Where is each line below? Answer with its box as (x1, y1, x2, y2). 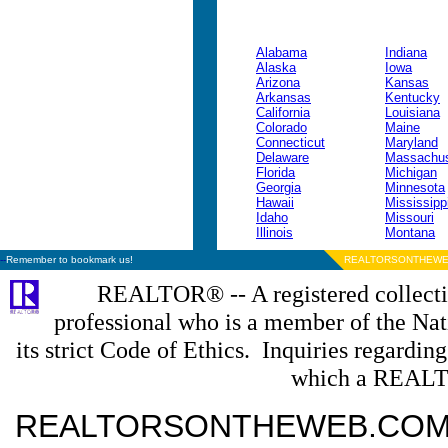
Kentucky (385, 90, 440, 105)
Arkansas (256, 90, 311, 105)
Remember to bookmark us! (6, 254, 133, 265)
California (256, 105, 310, 120)
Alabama (256, 45, 307, 60)
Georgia (256, 180, 301, 195)
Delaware (256, 150, 309, 165)
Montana (385, 225, 435, 240)
